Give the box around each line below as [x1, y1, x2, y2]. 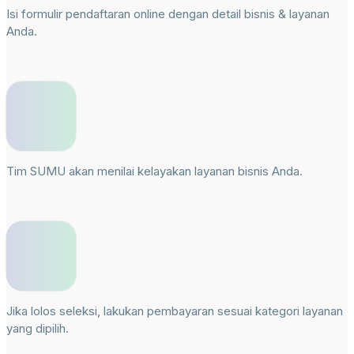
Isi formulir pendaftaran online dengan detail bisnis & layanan [6, 6, 330, 22]
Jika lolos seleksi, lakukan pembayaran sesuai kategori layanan [6, 303, 343, 319]
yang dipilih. [6, 321, 69, 337]
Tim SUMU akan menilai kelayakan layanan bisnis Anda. [6, 164, 303, 179]
